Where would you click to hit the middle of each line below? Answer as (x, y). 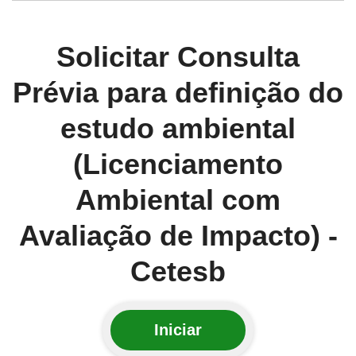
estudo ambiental (178, 128)
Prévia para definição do (178, 92)
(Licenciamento (178, 164)
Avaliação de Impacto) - (178, 235)
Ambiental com (178, 199)
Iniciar (178, 329)
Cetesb (178, 271)
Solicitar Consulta (178, 56)
